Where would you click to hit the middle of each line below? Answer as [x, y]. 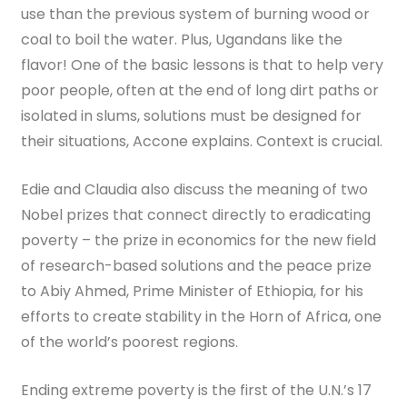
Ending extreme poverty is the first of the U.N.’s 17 [197, 390]
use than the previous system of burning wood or [196, 14]
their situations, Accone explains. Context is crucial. [202, 141]
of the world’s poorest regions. [130, 342]
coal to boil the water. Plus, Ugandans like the [182, 40]
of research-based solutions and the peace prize [197, 266]
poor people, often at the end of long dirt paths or [200, 90]
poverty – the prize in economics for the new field [199, 240]
